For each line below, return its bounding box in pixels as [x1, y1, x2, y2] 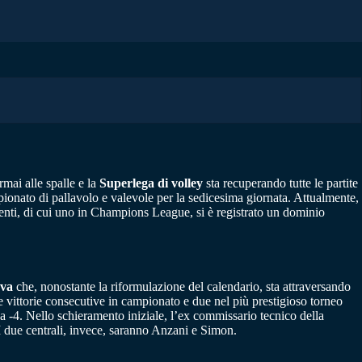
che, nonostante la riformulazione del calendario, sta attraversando [13, 280, 351, 294]
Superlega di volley [99, 175, 203, 190]
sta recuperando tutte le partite [203, 175, 358, 190]
